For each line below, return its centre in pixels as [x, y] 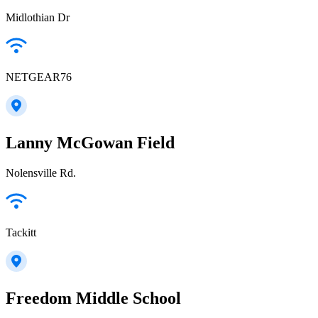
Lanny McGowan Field [90, 143]
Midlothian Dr [38, 18]
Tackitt [21, 233]
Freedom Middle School [93, 298]
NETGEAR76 [39, 77]
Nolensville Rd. [41, 173]
